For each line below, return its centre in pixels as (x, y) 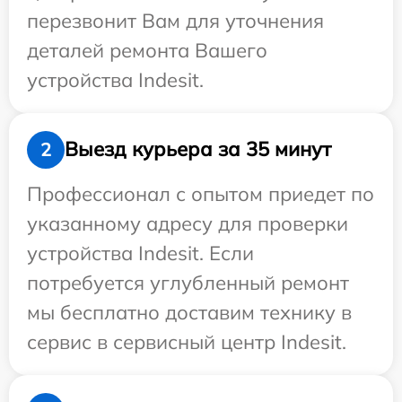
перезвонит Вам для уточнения (175, 20)
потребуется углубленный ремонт (188, 282)
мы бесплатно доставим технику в (189, 312)
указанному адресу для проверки (188, 223)
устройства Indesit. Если (140, 253)
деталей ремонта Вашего (147, 50)
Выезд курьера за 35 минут (198, 149)
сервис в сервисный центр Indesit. (187, 341)
